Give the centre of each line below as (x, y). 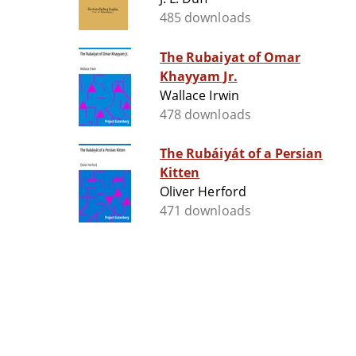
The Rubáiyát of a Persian (242, 154)
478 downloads (205, 115)
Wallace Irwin (199, 96)
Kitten (180, 173)
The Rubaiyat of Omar (230, 58)
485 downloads (205, 18)
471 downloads (205, 211)
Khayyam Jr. (199, 77)
